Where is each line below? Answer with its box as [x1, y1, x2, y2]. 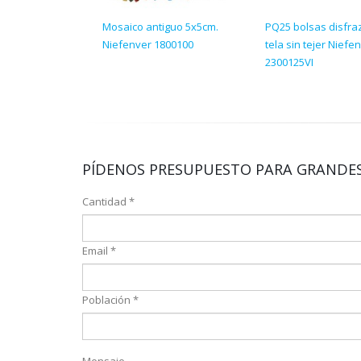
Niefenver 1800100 [102, 37, 193, 52]
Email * [82, 243, 116, 258]
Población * [82, 293, 139, 307]
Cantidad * [82, 194, 135, 209]
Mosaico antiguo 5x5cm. [102, 19, 218, 34]
